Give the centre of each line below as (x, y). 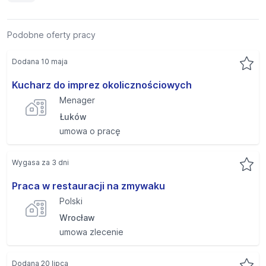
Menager (77, 100)
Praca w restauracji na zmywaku (88, 186)
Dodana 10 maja (40, 61)
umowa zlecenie (91, 232)
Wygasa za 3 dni (40, 162)
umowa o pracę (90, 131)
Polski (71, 201)
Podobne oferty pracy (51, 35)
